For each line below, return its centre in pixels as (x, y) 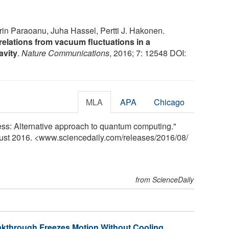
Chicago (169, 102)
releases (139, 137)
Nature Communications (65, 53)
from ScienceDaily (165, 179)
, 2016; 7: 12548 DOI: (148, 53)
